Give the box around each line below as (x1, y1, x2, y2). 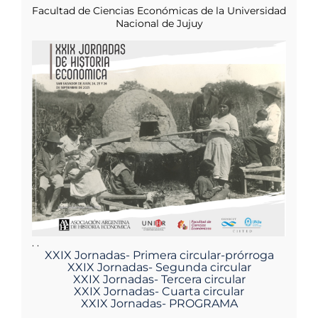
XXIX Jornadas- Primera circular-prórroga (44, 248, 274, 263)
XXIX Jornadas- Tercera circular (72, 273, 246, 287)
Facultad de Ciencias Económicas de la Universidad (32, 4, 286, 18)
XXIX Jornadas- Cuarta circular (74, 285, 244, 299)
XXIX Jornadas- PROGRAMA (80, 297, 238, 311)
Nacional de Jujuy (115, 17, 203, 31)
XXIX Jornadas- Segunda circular (67, 261, 251, 275)
